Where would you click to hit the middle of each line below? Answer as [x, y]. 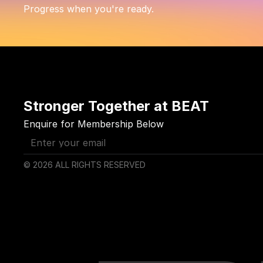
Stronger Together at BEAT [116, 106]
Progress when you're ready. [89, 9]
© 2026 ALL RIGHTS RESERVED [85, 165]
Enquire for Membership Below [94, 124]
